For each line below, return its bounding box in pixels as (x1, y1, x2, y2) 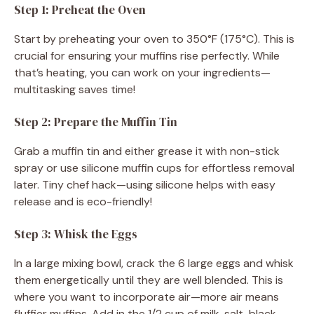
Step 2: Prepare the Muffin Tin (14, 113, 177, 130)
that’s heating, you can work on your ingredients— (14, 64, 271, 80)
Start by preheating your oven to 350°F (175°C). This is (14, 31, 294, 46)
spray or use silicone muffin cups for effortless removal (14, 160, 294, 175)
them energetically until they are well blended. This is (14, 272, 283, 287)
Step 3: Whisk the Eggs (14, 225, 137, 243)
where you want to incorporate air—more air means (14, 289, 279, 304)
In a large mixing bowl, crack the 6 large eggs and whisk (14, 255, 294, 271)
